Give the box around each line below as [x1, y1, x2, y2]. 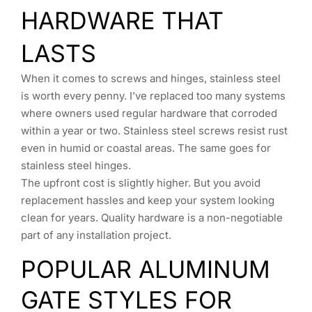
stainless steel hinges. [21, 159, 131, 173]
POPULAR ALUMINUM [21, 254, 270, 283]
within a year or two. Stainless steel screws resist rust [21, 124, 288, 138]
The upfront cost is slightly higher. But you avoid [21, 176, 260, 190]
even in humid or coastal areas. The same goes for [21, 141, 271, 155]
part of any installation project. [21, 228, 171, 242]
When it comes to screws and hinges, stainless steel [21, 72, 281, 86]
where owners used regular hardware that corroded [21, 107, 277, 120]
